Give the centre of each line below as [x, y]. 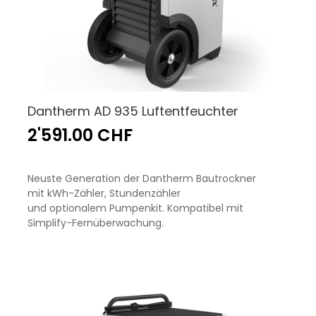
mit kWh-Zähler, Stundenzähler [104, 194]
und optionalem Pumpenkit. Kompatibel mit [135, 208]
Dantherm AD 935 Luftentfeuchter [133, 111]
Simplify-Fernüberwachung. [96, 223]
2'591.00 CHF [80, 135]
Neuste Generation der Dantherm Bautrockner [142, 179]
